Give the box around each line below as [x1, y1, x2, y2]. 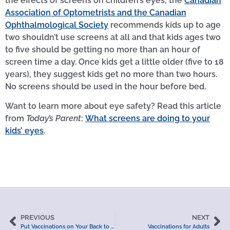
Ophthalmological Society [5, 20, 108, 30]
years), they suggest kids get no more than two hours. [5, 69, 217, 80]
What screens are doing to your [85, 113, 210, 124]
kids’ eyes [5, 126, 44, 136]
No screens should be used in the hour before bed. [5, 82, 206, 92]
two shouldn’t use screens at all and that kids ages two [5, 32, 221, 43]
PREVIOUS [21, 213, 54, 221]
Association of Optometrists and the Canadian [5, 8, 186, 18]
